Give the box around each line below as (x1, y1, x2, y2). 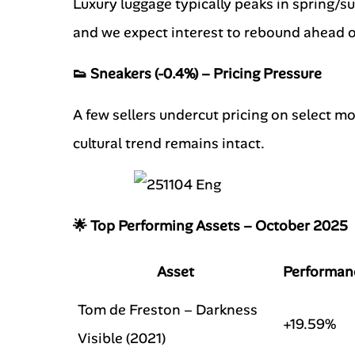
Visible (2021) (78, 329, 166, 348)
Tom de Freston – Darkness (78, 300, 258, 319)
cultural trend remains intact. (73, 134, 265, 153)
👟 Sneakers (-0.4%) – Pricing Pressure (73, 64, 322, 83)
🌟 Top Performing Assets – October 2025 (73, 216, 348, 235)
